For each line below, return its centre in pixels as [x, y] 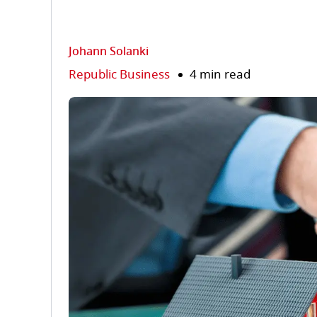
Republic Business [119, 75]
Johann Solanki [109, 52]
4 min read [220, 75]
